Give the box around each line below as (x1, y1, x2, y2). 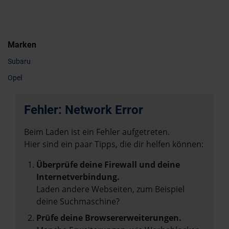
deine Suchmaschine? (36, 196, 120, 207)
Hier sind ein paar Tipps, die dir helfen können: (24, 139, 203, 150)
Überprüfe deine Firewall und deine (36, 159, 180, 170)
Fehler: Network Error (24, 103, 143, 117)
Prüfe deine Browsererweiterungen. (36, 212, 181, 223)
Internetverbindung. (36, 171, 120, 182)
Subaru (8, 57, 31, 66)
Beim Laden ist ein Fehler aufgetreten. (24, 126, 170, 138)
